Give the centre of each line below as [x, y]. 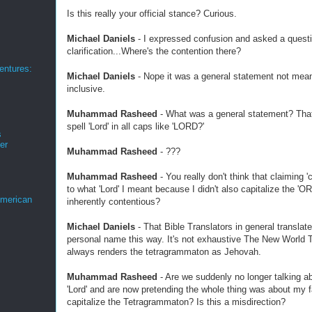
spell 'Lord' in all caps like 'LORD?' [135, 126]
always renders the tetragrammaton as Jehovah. [164, 252]
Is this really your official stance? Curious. [152, 14]
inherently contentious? [114, 202]
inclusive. [86, 89]
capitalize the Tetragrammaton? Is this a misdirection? [176, 302]
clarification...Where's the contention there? [154, 51]
